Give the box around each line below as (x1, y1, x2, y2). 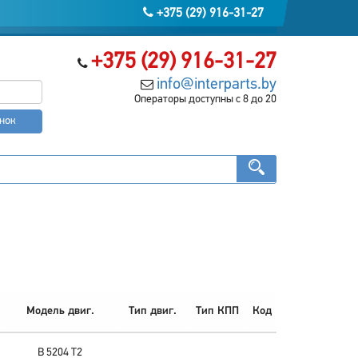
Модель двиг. (26, 305, 94, 317)
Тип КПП (195, 305, 239, 317)
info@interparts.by (156, 77, 276, 93)
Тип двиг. (128, 305, 177, 317)
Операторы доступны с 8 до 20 (133, 93, 276, 105)
